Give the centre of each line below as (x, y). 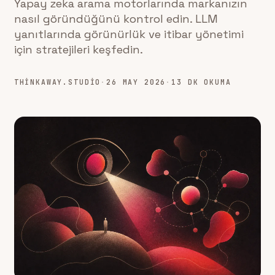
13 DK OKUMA (201, 82)
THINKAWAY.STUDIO (57, 82)
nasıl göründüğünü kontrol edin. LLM (116, 19)
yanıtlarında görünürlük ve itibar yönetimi (129, 34)
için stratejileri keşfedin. (78, 49)
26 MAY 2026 (136, 82)
